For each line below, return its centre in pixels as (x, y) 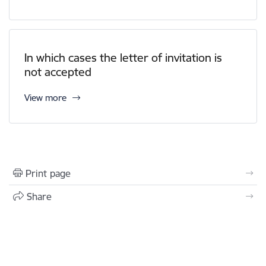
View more (45, 98)
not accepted (58, 72)
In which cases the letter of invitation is (123, 58)
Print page (48, 173)
